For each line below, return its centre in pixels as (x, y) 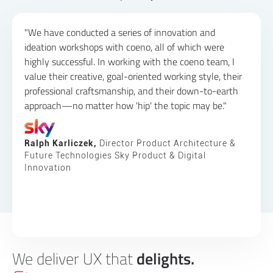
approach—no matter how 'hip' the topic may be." (126, 105)
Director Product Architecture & (166, 144)
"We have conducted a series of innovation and (120, 32)
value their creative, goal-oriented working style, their (133, 76)
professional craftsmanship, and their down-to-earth (131, 90)
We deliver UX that (74, 258)
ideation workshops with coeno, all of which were (124, 47)
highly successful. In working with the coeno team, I (129, 61)
